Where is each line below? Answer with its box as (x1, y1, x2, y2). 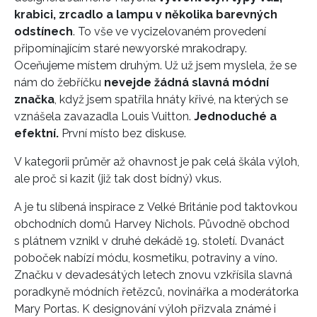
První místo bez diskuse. (59, 127, 186, 141)
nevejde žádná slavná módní (104, 76, 269, 90)
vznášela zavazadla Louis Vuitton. (14, 110, 194, 124)
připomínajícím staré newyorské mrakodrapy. (14, 42, 247, 56)
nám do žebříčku (14, 76, 104, 90)
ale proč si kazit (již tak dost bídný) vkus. (14, 172, 221, 186)
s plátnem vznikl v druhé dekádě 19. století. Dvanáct (14, 234, 284, 248)
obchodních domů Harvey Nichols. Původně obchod (14, 217, 289, 231)
